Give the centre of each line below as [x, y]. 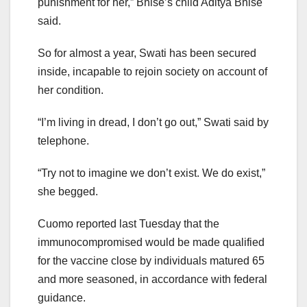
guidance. [62, 298]
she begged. [68, 192]
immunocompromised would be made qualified [151, 243]
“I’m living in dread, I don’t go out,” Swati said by [153, 123]
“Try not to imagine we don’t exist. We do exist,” [151, 173]
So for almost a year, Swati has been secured [147, 53]
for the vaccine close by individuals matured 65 [151, 261]
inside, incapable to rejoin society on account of [152, 72]
